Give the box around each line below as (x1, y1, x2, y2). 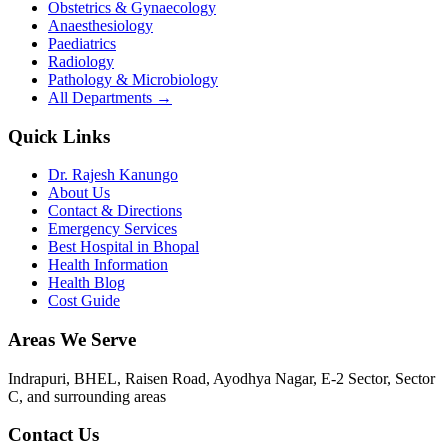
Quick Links (8, 125, 110, 147)
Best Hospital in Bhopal (48, 238, 199, 256)
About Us (48, 184, 110, 202)
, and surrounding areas (19, 387, 166, 405)
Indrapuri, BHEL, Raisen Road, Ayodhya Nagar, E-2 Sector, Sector (8, 369, 435, 387)
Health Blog (48, 274, 125, 292)
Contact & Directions (48, 202, 182, 220)
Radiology (48, 52, 114, 70)
